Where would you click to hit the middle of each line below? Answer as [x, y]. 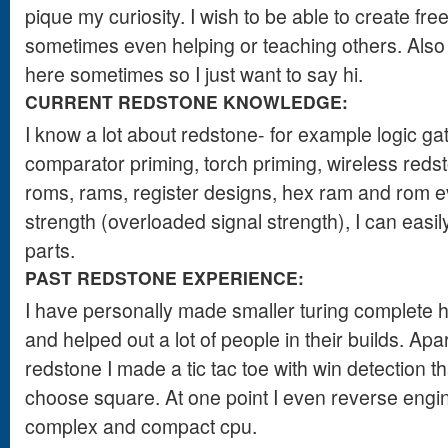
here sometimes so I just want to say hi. [194, 74]
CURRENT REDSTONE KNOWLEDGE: [189, 101]
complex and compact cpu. [141, 426]
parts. [50, 250]
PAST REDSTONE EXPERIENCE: [167, 277]
